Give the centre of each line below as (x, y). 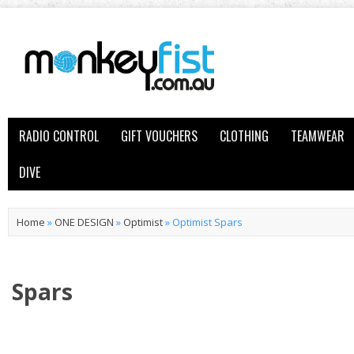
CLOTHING (244, 136)
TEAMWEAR (318, 136)
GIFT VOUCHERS (159, 136)
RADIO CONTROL (59, 136)
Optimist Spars (207, 222)
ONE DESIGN (84, 222)
